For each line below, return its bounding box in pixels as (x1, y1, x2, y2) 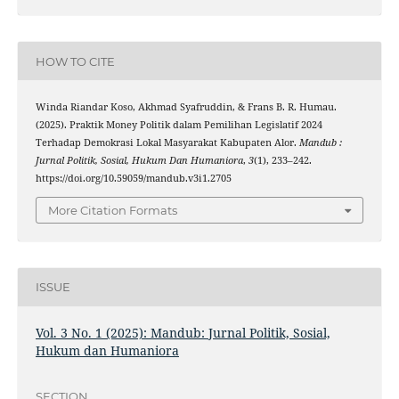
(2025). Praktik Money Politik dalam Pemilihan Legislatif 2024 (35, 118, 322, 132)
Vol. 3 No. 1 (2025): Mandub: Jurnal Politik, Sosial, (35, 323, 330, 341)
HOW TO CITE (35, 53, 115, 69)
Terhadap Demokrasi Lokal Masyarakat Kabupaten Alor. (35, 136, 299, 150)
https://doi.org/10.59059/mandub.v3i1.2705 (35, 172, 232, 185)
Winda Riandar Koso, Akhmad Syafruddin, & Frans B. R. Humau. (35, 101, 337, 114)
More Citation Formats (48, 202, 177, 217)
